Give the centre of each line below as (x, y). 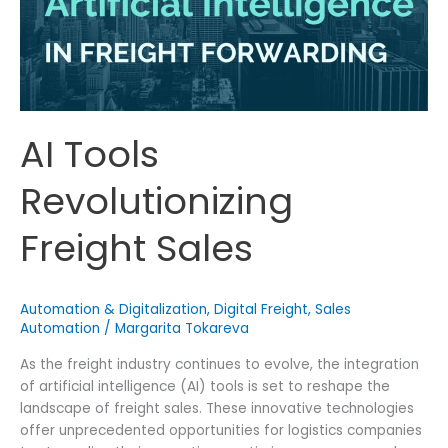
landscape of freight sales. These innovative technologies (217, 409)
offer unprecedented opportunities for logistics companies (221, 431)
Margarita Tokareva (182, 328)
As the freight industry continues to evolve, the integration (219, 365)
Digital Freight (261, 309)
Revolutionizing (156, 202)
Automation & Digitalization (113, 309)
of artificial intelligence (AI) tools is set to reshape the (205, 387)
